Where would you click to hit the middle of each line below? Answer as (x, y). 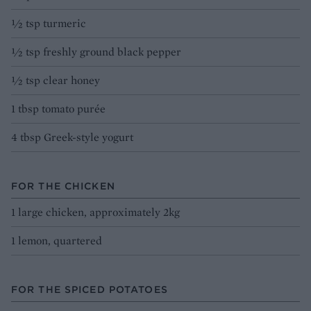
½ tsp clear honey (56, 81)
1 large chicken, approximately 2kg (95, 212)
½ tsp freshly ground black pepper (96, 52)
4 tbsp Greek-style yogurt (72, 137)
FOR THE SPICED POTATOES (90, 290)
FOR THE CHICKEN (63, 186)
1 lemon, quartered (57, 241)
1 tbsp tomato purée (58, 109)
